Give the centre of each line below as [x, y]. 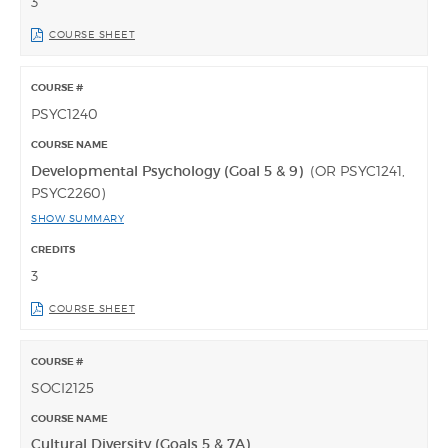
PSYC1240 [64, 114]
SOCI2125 [62, 388]
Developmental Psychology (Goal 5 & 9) [169, 171]
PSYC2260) [68, 193]
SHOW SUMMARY [77, 218]
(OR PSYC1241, [357, 171]
